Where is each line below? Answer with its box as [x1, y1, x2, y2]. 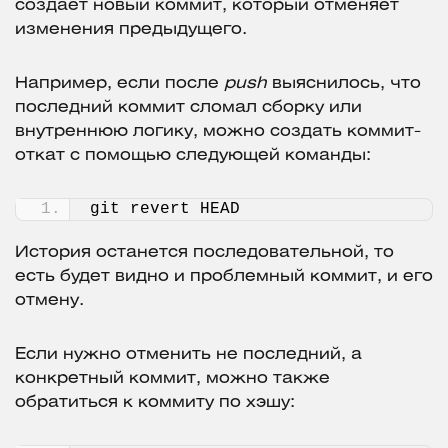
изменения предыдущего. [15, 22, 247, 38]
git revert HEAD [90, 200, 250, 219]
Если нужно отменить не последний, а [15, 347, 362, 363]
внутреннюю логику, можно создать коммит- [15, 124, 421, 140]
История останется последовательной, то [15, 245, 394, 261]
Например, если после [15, 76, 224, 92]
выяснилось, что [267, 76, 421, 92]
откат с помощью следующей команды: [15, 148, 371, 164]
